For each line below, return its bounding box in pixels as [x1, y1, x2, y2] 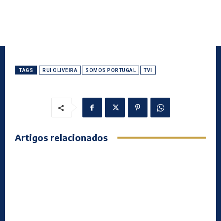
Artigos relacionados [15, 132, 108, 144]
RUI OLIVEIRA [42, 68, 77, 74]
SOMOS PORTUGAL [85, 68, 136, 74]
